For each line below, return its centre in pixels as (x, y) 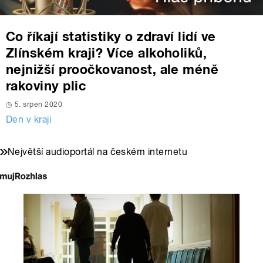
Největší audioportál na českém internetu (98, 152)
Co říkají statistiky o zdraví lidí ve (111, 37)
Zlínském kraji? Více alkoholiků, (107, 53)
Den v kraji (29, 120)
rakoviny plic (46, 86)
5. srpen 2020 (39, 105)
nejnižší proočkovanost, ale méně (112, 70)
